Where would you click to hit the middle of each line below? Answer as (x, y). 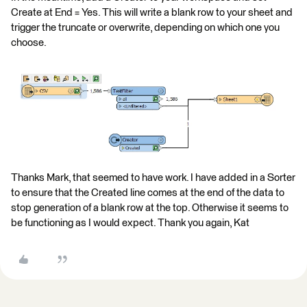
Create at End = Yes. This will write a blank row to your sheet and (152, 13)
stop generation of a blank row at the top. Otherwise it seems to (150, 208)
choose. (29, 43)
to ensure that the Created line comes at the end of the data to (148, 193)
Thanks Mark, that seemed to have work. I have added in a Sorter (153, 177)
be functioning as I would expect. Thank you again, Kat (130, 223)
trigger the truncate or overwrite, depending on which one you (145, 28)
